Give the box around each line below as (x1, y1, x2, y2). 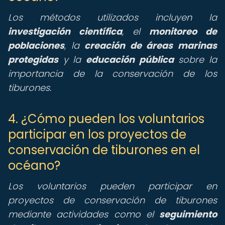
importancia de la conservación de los (8, 67, 217, 80)
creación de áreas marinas (84, 39, 217, 52)
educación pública (86, 53, 174, 66)
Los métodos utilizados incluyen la (8, 11, 217, 24)
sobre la (173, 53, 217, 66)
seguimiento (159, 208, 217, 220)
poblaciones (8, 39, 64, 52)
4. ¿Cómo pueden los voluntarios (8, 110, 204, 127)
